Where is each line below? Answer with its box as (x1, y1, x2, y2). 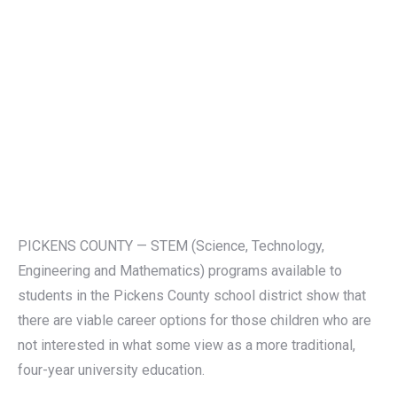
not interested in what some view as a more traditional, (18, 337, 355, 354)
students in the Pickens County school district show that (18, 287, 366, 304)
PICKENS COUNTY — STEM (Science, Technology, (18, 237, 324, 254)
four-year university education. (18, 362, 205, 378)
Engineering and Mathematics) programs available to (18, 262, 342, 279)
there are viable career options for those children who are (18, 312, 371, 329)
